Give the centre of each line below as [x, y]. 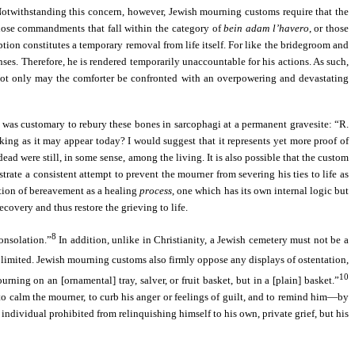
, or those [329, 28]
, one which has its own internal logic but [261, 190]
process [156, 190]
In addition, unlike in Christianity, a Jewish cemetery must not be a [202, 240]
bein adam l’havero [266, 28]
